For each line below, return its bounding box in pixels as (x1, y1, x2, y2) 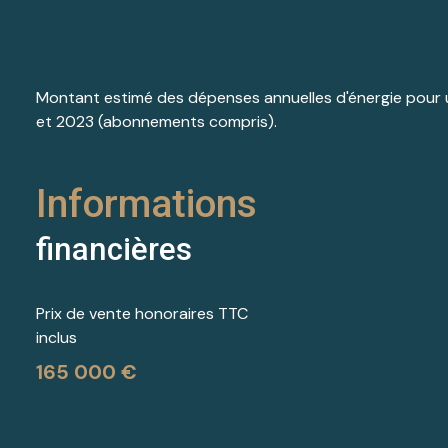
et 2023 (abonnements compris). (36, 110, 277, 132)
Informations (36, 180, 257, 227)
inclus (36, 326, 77, 348)
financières (36, 230, 192, 268)
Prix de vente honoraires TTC (36, 302, 248, 324)
